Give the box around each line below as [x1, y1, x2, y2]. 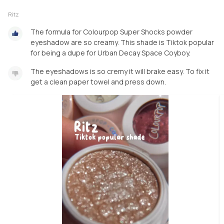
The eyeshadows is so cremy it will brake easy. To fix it [30, 66, 209, 76]
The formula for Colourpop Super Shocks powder [30, 26, 192, 36]
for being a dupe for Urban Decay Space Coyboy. [30, 47, 190, 57]
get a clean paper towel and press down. [30, 76, 166, 86]
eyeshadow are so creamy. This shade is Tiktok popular [30, 37, 214, 47]
